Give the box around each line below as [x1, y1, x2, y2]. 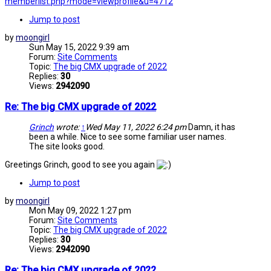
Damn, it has [186, 122, 235, 132]
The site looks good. [29, 142, 105, 152]
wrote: [54, 122, 81, 132]
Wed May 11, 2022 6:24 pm [85, 122, 186, 132]
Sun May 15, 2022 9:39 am [29, 42, 129, 53]
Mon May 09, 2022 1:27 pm [29, 206, 131, 216]
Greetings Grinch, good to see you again [5, 160, 157, 170]
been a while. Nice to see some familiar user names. [29, 132, 226, 142]
